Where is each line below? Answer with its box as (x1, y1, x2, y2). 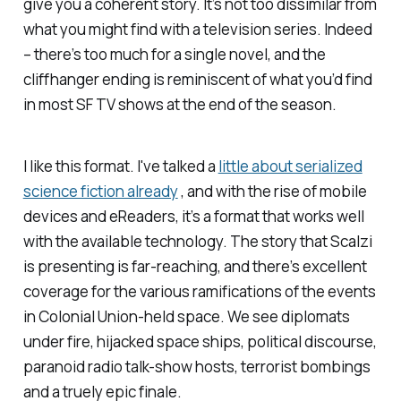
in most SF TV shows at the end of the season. (22, 94, 337, 115)
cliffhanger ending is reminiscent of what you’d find (22, 69, 372, 90)
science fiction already (22, 180, 178, 201)
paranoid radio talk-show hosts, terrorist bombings (22, 355, 371, 377)
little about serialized (218, 155, 363, 176)
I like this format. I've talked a (22, 155, 218, 176)
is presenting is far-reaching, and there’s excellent (22, 255, 367, 277)
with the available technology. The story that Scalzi (22, 230, 372, 252)
